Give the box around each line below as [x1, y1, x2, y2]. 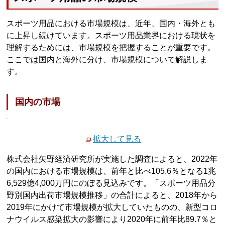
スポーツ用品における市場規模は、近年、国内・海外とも [7, 19, 216, 28]
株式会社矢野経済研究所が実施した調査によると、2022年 [7, 155, 218, 164]
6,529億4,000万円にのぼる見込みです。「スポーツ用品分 [7, 179, 216, 188]
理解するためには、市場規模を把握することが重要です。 [7, 43, 216, 52]
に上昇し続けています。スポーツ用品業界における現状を [7, 31, 216, 40]
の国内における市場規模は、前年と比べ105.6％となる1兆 [7, 167, 216, 176]
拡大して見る [93, 135, 141, 144]
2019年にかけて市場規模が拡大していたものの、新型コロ [7, 203, 218, 212]
